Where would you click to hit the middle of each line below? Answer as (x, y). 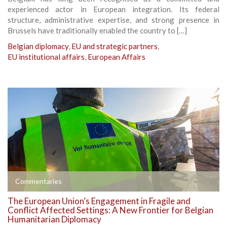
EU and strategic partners (115, 46)
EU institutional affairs (46, 56)
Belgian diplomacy (38, 46)
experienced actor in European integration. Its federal (113, 9)
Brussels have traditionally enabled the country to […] (97, 30)
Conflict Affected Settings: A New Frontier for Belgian (110, 210)
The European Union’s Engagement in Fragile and (99, 201)
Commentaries (39, 181)
